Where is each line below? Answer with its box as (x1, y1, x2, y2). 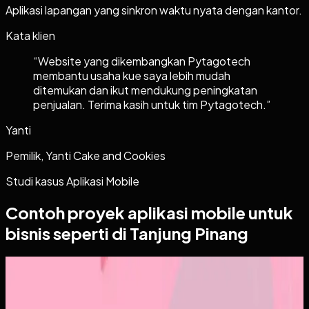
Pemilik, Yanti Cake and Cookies (6, 148, 166, 163)
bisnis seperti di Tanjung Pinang (6, 222, 248, 243)
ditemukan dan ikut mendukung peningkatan (33, 82, 257, 97)
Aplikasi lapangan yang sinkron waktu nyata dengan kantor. (6, 2, 302, 17)
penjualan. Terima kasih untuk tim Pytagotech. (33, 97, 266, 112)
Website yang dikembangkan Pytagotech (38, 53, 250, 68)
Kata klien (6, 28, 55, 43)
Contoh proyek (6, 201, 128, 223)
